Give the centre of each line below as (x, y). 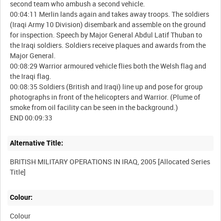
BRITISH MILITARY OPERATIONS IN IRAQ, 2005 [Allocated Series (110, 161)
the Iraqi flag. (31, 76)
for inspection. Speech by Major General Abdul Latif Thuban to (106, 35)
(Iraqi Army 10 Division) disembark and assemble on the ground (108, 24)
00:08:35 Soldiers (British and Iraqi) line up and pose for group (107, 86)
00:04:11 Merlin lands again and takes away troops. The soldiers (110, 14)
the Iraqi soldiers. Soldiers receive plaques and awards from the (108, 45)
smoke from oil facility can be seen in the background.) (94, 107)
